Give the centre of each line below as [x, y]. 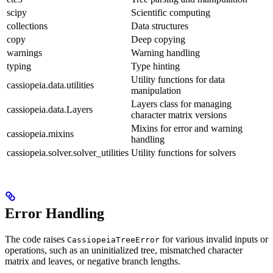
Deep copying [158, 39]
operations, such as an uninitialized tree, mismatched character [124, 250]
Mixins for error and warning [187, 128]
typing [19, 66]
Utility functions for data [178, 79]
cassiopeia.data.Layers [50, 109]
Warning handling [165, 52]
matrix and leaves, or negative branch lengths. [93, 261]
